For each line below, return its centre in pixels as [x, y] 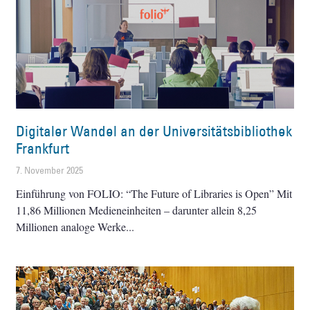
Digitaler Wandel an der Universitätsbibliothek [154, 131]
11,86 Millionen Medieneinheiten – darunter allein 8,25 [137, 210]
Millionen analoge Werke [71, 227]
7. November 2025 [50, 171]
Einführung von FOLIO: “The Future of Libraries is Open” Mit [154, 194]
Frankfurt [43, 149]
